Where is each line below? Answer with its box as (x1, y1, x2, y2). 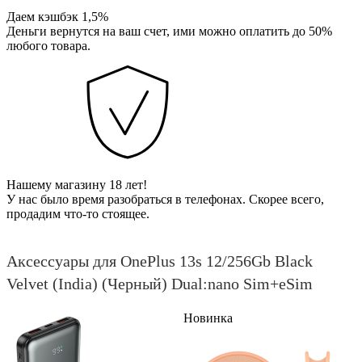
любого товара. (6, 38, 90, 53)
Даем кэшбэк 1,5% (6, 9, 108, 23)
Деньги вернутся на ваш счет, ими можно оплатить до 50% (6, 23, 332, 38)
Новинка (183, 310, 233, 325)
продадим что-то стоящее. (6, 206, 149, 221)
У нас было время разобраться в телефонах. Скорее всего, (6, 192, 324, 206)
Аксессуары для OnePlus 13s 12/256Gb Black (6, 251, 313, 270)
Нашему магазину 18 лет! (6, 177, 147, 192)
